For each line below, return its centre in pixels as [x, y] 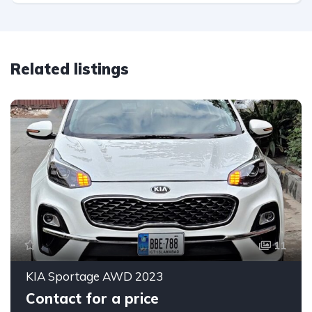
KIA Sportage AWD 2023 [94, 276]
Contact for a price [92, 299]
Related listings [70, 69]
